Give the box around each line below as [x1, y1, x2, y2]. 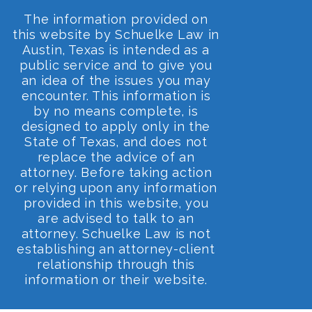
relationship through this [36, 256, 196, 272]
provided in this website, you [23, 195, 209, 210]
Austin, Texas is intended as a [22, 42, 210, 57]
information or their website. [24, 272, 208, 287]
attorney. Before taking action [19, 164, 212, 180]
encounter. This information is [21, 88, 211, 103]
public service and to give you [19, 57, 212, 72]
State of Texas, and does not [24, 134, 208, 149]
